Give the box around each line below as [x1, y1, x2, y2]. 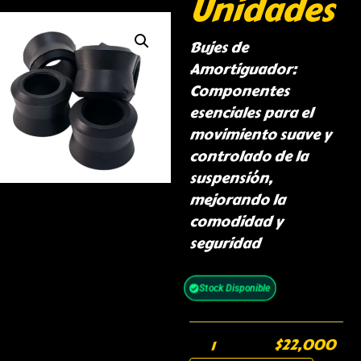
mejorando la [189, 189, 285, 212]
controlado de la [189, 145, 308, 168]
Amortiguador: [189, 58, 297, 81]
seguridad [189, 232, 260, 255]
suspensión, [189, 167, 272, 190]
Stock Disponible [199, 282, 271, 294]
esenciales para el [189, 102, 313, 125]
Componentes [189, 80, 289, 103]
